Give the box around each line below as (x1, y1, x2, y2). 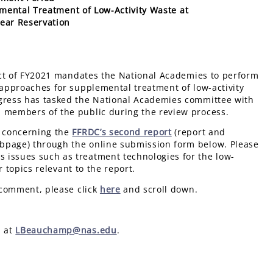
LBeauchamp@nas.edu (15, 224, 117, 236)
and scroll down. (120, 183, 198, 195)
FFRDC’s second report (72, 126, 172, 138)
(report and (171, 126, 225, 138)
